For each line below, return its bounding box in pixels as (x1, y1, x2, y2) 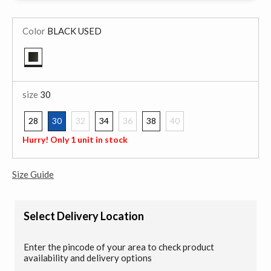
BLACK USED (45, 25, 102, 36)
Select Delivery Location (24, 209, 144, 223)
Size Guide (12, 168, 54, 180)
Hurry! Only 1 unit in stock (22, 134, 128, 145)
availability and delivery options (24, 252, 152, 263)
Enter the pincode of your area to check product (24, 241, 214, 252)
